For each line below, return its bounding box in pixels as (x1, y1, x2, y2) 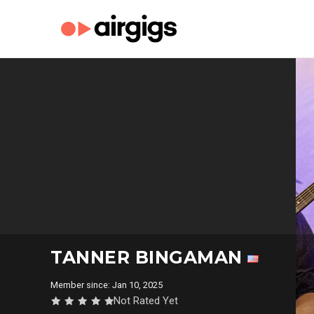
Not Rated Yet (114, 294, 178, 307)
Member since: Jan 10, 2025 (50, 280, 167, 290)
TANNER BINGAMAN (50, 247, 247, 268)
